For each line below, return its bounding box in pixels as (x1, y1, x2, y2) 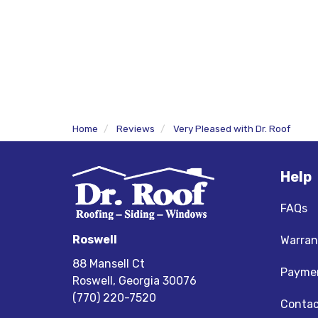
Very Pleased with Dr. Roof (173, 123, 290, 134)
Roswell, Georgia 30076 (72, 274, 197, 287)
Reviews (116, 123, 155, 134)
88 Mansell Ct (72, 257, 145, 270)
